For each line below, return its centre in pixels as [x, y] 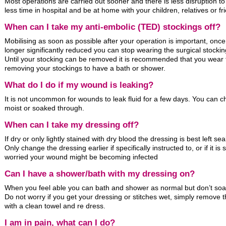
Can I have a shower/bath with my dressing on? [100, 174]
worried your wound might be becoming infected [81, 157]
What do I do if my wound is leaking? [79, 85]
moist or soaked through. [44, 108]
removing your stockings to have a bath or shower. [85, 68]
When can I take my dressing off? [72, 125]
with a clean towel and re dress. [55, 206]
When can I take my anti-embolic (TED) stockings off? [112, 27]
